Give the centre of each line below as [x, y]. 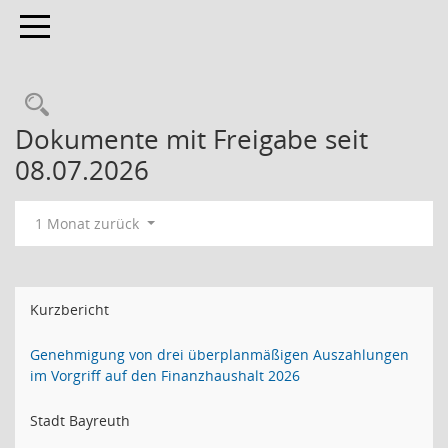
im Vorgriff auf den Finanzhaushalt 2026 [165, 375]
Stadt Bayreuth [80, 420]
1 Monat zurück [89, 223]
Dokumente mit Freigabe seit [191, 139]
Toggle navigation [78, 24]
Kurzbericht [69, 309]
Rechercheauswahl [152, 104]
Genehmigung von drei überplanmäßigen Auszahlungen [219, 354]
